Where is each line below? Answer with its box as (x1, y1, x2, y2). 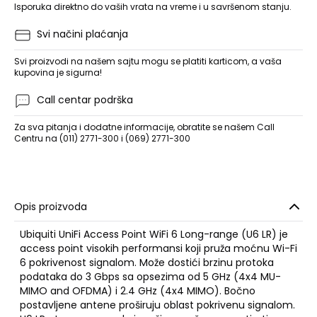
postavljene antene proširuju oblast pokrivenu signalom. (20, 298, 295, 312)
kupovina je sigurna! (14, 67, 102, 79)
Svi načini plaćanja (37, 27, 128, 41)
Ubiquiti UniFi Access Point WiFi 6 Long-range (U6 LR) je (20, 227, 288, 241)
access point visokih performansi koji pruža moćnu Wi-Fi (20, 241, 297, 255)
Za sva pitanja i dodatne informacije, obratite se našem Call (14, 121, 275, 133)
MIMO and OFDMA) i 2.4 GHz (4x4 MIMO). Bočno (20, 284, 255, 298)
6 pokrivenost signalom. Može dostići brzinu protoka (20, 255, 274, 270)
